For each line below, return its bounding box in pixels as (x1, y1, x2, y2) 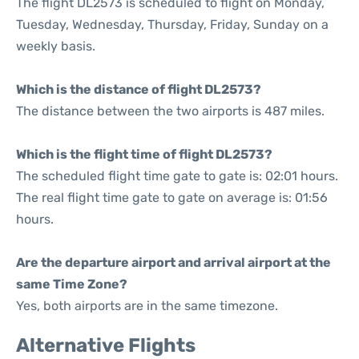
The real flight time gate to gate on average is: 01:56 (16, 190, 328, 205)
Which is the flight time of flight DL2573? (16, 147, 272, 162)
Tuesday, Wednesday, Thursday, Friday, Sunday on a (16, 17, 329, 32)
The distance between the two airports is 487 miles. (16, 103, 325, 119)
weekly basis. (16, 38, 95, 54)
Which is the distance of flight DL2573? (16, 82, 261, 97)
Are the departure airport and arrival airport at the (16, 255, 331, 270)
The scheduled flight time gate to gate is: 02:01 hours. (16, 168, 338, 184)
